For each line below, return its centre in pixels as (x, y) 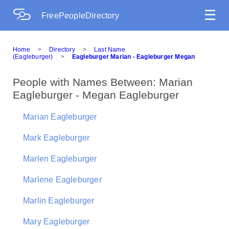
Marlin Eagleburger (59, 201)
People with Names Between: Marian (103, 82)
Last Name (110, 50)
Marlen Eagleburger (60, 159)
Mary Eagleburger (56, 222)
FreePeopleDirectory (80, 16)
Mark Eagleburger (56, 138)
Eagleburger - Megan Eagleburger (96, 95)
